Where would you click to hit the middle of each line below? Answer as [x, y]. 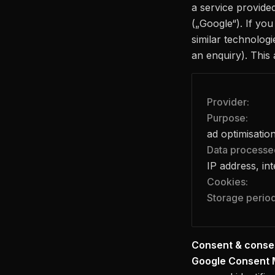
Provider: [228, 102]
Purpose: [227, 118]
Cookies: [227, 182]
